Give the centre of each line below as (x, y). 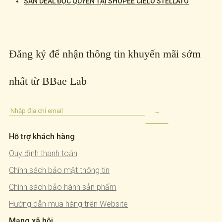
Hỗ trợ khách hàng (42, 137)
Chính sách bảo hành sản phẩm (63, 187)
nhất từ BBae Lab (48, 81)
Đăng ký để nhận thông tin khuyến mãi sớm (105, 54)
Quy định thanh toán (43, 154)
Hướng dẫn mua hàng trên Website (68, 204)
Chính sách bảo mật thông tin (59, 170)
